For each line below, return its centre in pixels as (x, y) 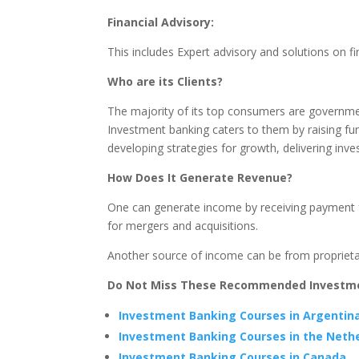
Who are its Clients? (165, 82)
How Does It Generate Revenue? (200, 178)
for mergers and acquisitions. (183, 226)
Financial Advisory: (161, 22)
